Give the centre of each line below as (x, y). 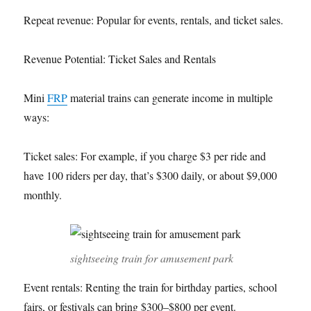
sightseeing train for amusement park (152, 258)
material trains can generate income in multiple (170, 97)
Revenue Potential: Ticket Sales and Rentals (120, 58)
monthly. (43, 194)
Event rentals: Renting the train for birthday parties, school (151, 287)
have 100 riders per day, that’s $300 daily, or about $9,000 (151, 175)
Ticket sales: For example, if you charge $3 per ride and (145, 155)
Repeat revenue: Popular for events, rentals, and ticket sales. (154, 19)
